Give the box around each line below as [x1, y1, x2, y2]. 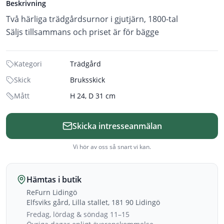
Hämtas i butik [26, 174, 81, 185]
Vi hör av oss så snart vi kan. [73, 142, 151, 151]
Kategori [14, 59, 42, 68]
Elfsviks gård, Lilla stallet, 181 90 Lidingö [26, 197, 160, 207]
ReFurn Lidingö [26, 187, 77, 197]
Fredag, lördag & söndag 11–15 [26, 209, 129, 219]
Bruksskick [70, 75, 105, 84]
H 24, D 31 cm [70, 91, 115, 100]
